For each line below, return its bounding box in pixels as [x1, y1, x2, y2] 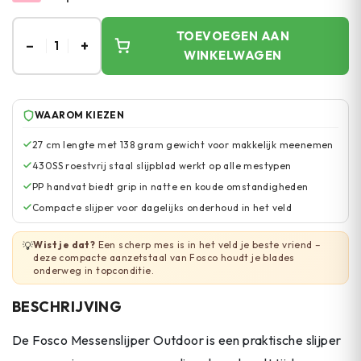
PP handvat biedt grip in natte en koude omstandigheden [32, 180, 309, 193]
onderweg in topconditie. [33, 264, 155, 276]
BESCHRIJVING [12, 297, 122, 316]
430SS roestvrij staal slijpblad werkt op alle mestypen [32, 160, 292, 172]
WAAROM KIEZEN [35, 109, 125, 121]
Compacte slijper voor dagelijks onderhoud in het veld [32, 201, 293, 214]
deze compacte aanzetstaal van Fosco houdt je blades [33, 251, 295, 263]
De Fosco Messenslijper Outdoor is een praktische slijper [12, 332, 342, 349]
